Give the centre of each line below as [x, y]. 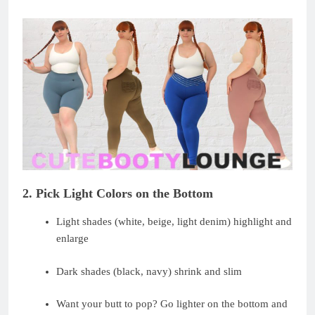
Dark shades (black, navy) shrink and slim [149, 271]
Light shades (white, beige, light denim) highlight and [174, 222]
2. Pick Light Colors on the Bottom [118, 193]
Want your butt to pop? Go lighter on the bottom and [172, 304]
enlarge [72, 239]
